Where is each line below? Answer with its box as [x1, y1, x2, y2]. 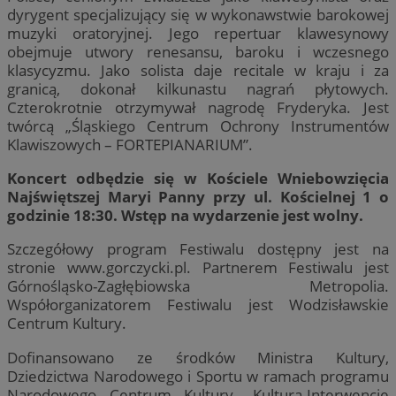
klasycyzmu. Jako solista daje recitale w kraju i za [7, 60, 389, 81]
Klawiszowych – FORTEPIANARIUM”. [7, 134, 253, 156]
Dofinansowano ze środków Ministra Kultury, [7, 346, 389, 368]
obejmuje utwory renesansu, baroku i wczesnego [7, 42, 389, 63]
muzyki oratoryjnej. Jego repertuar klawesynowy [7, 23, 389, 44]
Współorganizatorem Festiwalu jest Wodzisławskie [7, 294, 389, 316]
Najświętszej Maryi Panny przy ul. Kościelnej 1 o [7, 187, 389, 208]
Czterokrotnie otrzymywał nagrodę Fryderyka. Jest [7, 97, 389, 118]
